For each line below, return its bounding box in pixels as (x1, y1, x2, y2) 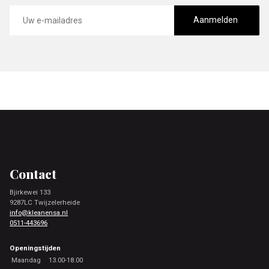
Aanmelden (193, 15, 238, 25)
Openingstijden (10, 243, 61, 252)
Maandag (11, 255, 41, 264)
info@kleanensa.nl (10, 208, 68, 217)
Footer (9, 145, 49, 162)
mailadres (9, 14, 47, 24)
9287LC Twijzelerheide (10, 198, 80, 207)
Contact (10, 165, 56, 182)
